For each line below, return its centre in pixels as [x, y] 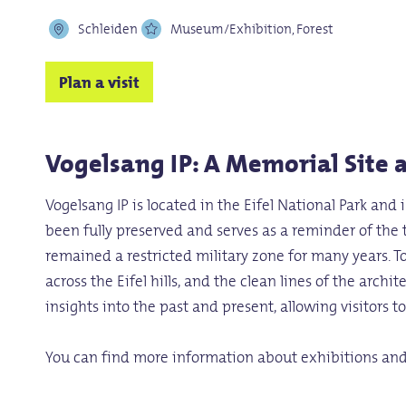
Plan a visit [100, 82]
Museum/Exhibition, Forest [252, 29]
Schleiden [108, 29]
